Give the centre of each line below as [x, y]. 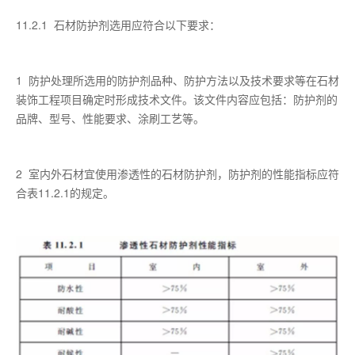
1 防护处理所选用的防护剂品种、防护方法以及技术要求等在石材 [177, 80]
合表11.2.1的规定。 [65, 192]
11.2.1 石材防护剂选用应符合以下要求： [118, 24]
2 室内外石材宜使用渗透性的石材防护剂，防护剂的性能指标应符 [177, 173]
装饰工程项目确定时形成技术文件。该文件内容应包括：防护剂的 [177, 99]
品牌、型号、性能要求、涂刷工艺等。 [110, 118]
